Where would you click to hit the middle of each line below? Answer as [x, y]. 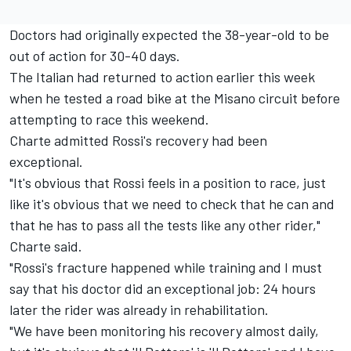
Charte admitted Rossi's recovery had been [138, 141]
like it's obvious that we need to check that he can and [172, 204]
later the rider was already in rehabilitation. [139, 310]
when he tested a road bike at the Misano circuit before [175, 98]
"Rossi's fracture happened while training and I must [166, 268]
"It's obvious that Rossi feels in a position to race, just [168, 183]
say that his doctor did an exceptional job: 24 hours [163, 289]
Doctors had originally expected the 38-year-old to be [169, 35]
